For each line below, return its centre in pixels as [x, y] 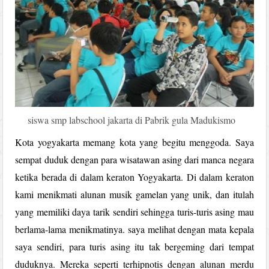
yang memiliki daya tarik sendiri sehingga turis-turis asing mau [134, 211]
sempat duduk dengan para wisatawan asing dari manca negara [134, 159]
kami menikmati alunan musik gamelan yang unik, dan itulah [134, 194]
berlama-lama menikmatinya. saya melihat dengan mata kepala [134, 229]
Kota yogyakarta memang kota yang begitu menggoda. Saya [134, 142]
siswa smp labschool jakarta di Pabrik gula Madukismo [131, 119]
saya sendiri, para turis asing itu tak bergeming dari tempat [134, 246]
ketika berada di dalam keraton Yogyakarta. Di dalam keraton [134, 177]
